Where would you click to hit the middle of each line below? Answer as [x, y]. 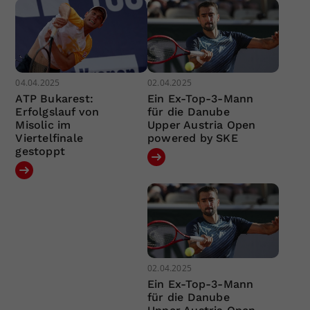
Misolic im [43, 125]
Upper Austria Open [201, 125]
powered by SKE [192, 138]
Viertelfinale [49, 138]
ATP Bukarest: [55, 99]
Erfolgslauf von [57, 112]
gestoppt [40, 152]
